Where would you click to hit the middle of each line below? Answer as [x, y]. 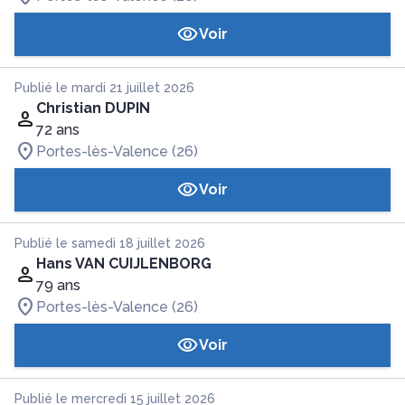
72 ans [58, 130]
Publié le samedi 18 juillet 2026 [110, 243]
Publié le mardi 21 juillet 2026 [104, 88]
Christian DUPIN [93, 108]
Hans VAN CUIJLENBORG [124, 264]
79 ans [58, 285]
